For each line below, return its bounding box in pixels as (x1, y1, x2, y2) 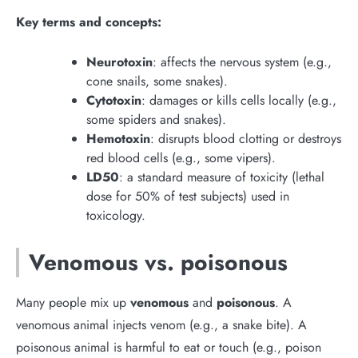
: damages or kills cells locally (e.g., (141, 91, 336, 109)
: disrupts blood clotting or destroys (150, 129, 341, 148)
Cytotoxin (86, 91, 141, 109)
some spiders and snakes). (86, 110, 226, 129)
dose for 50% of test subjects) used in (86, 187, 289, 205)
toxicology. (86, 206, 145, 225)
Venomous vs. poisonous (29, 246, 288, 279)
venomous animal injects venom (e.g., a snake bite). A (16, 316, 307, 334)
